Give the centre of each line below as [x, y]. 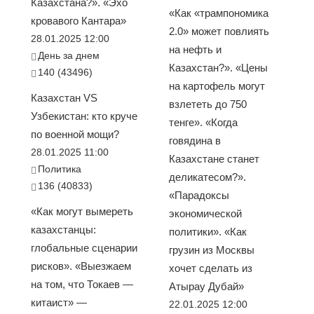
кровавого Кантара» [78, 21]
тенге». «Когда [203, 123]
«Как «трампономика [218, 13]
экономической [205, 214]
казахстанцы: [63, 230]
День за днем [69, 56]
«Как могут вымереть [82, 212]
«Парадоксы [199, 196]
